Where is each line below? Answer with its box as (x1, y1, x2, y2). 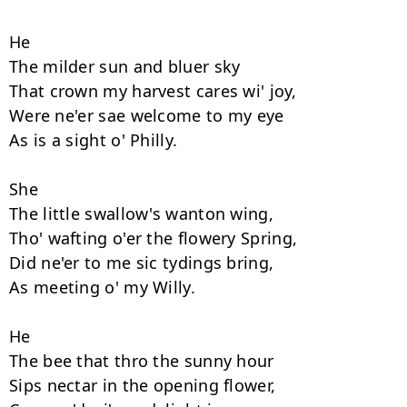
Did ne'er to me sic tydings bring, (9, 252, 279, 273)
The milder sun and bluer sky (9, 55, 245, 77)
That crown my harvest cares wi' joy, (9, 80, 303, 102)
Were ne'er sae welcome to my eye (9, 104, 289, 126)
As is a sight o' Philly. (9, 129, 183, 151)
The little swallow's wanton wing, (9, 203, 279, 224)
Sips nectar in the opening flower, (9, 374, 281, 396)
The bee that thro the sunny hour (9, 350, 279, 372)
